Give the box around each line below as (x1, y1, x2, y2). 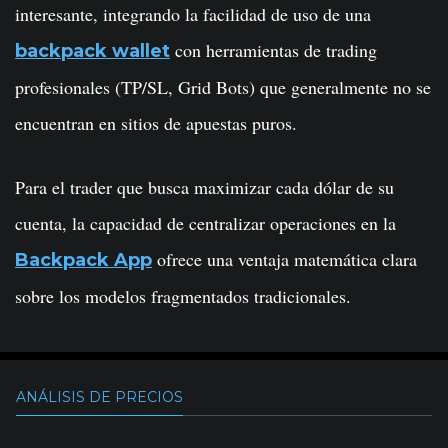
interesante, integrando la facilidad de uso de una (15, 2, 371, 26)
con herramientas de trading (170, 38, 377, 62)
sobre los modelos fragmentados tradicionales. (15, 284, 351, 308)
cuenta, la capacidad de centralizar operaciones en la (15, 211, 396, 235)
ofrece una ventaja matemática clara (152, 247, 417, 271)
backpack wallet (15, 40, 170, 62)
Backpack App (15, 249, 152, 271)
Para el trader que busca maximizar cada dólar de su (15, 175, 394, 199)
